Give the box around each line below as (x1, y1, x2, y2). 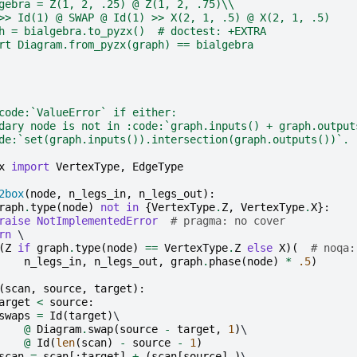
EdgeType (131, 159, 183, 173)
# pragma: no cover (170, 214, 285, 227)
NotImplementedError (36, 214, 158, 227)
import (10, 159, 49, 173)
